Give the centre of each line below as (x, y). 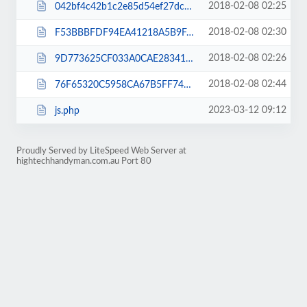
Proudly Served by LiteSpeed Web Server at (101, 151)
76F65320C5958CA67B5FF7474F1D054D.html (119, 85)
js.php (67, 111)
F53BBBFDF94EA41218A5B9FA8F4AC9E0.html (120, 33)
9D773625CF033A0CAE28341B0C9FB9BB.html (120, 59)
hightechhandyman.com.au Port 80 (84, 161)
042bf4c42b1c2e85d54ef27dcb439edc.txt (119, 7)
